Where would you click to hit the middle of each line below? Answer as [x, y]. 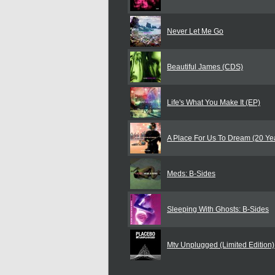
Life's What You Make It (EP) [214, 103]
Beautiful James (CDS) [205, 67]
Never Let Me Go [195, 31]
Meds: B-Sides [191, 174]
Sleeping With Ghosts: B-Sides [218, 209]
